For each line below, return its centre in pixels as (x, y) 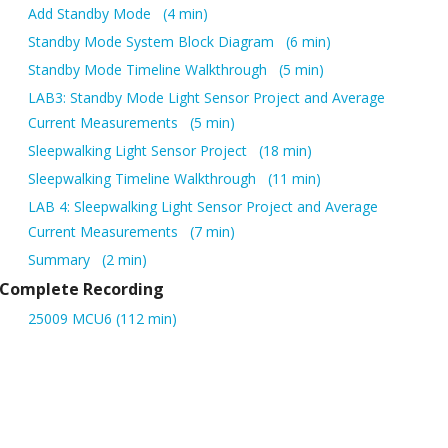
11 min (294, 179)
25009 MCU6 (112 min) (147, 319)
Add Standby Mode (92, 14)
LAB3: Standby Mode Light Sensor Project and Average (207, 98)
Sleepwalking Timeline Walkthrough (144, 179)
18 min (285, 151)
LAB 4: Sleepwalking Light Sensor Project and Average (203, 207)
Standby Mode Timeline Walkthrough (150, 70)
